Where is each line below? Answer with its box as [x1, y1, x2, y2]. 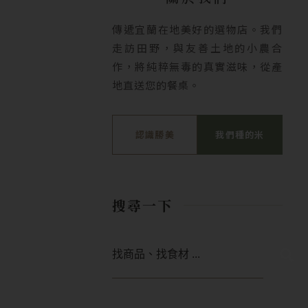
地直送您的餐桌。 [112, 77, 201, 92]
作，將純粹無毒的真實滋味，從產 [112, 58, 283, 74]
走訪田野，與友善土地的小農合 [112, 40, 283, 55]
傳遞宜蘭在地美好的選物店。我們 [112, 21, 283, 36]
